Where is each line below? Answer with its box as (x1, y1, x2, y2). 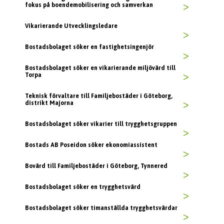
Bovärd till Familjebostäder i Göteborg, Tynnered (25, 162, 167, 170)
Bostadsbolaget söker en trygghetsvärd (25, 183, 140, 191)
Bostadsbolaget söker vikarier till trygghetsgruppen (25, 120, 177, 128)
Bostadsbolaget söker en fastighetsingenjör (25, 43, 154, 51)
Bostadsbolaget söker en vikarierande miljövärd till (25, 64, 175, 72)
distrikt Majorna (25, 99, 73, 107)
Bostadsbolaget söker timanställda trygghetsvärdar (25, 204, 177, 212)
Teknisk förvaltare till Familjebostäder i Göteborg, (25, 92, 172, 100)
